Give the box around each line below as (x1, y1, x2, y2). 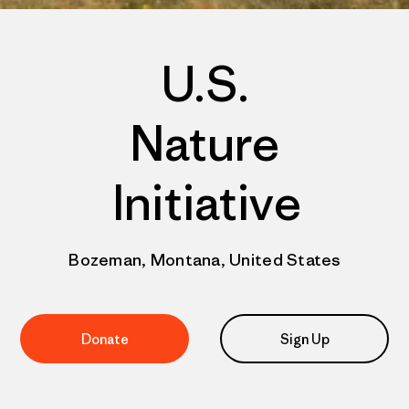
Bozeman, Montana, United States (68, 249, 341, 270)
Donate (80, 330, 129, 348)
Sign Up (279, 330, 330, 348)
